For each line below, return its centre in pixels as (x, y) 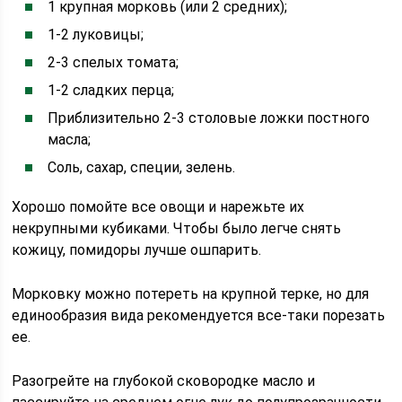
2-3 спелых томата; (114, 62)
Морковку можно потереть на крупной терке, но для (191, 294)
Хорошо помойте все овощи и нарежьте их (158, 207)
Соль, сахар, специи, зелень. (142, 167)
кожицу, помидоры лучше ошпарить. (137, 250)
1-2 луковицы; (96, 35)
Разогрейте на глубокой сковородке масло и (164, 381)
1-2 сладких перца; (111, 90)
